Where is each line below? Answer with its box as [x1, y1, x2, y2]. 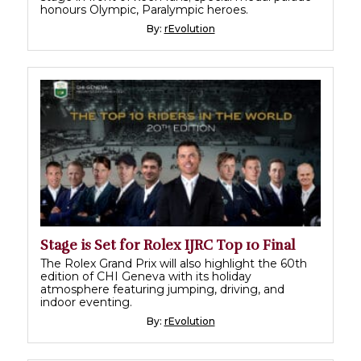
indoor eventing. [40, 294, 132, 309]
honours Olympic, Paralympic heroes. [40, 2, 248, 17]
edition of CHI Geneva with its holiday [40, 268, 251, 284]
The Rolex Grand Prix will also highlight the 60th [40, 255, 307, 271]
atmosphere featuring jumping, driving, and [40, 281, 284, 297]
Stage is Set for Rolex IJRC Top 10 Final [40, 236, 295, 254]
